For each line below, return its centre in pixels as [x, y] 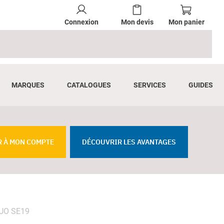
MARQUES [28, 85]
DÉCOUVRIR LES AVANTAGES [129, 142]
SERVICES [149, 85]
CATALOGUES [89, 85]
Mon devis [137, 22]
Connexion [81, 21]
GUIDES [200, 85]
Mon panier [186, 22]
